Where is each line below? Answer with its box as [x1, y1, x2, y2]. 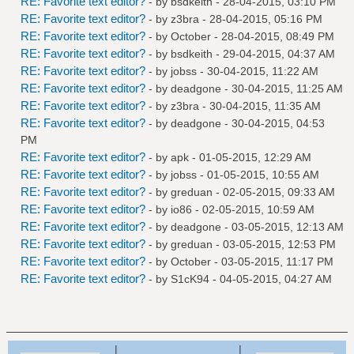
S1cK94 [171, 272, 209, 285]
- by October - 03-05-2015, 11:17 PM [149, 254, 333, 268]
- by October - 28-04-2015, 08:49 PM [149, 29, 334, 43]
